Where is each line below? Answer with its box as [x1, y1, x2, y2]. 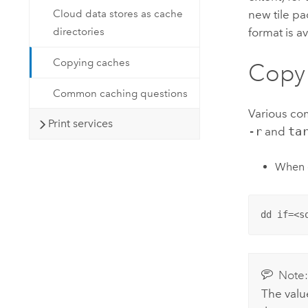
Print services [48, 117, 113, 131]
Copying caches [53, 56, 131, 69]
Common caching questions [53, 87, 188, 100]
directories [53, 25, 105, 38]
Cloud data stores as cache [53, 8, 184, 21]
